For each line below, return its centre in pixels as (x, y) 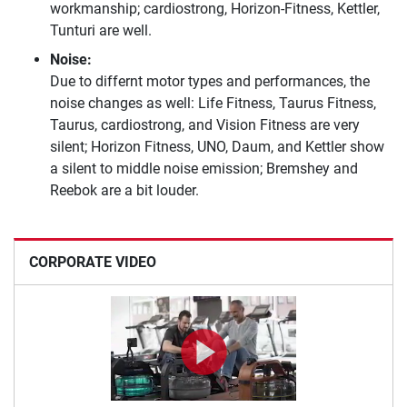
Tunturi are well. (101, 30)
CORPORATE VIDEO (93, 262)
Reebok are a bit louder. (124, 190)
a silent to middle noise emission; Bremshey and (204, 168)
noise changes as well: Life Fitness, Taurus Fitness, (213, 103)
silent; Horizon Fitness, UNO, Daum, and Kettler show (217, 146)
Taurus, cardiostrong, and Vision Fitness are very (205, 124)
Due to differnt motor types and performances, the (210, 81)
